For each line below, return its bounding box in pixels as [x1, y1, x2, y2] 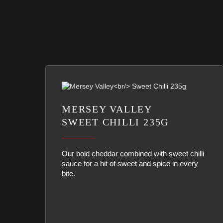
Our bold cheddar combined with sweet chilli [62, 149, 204, 158]
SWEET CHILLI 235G [62, 116, 169, 127]
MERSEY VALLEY [62, 104, 153, 114]
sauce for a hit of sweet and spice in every [62, 159, 198, 168]
